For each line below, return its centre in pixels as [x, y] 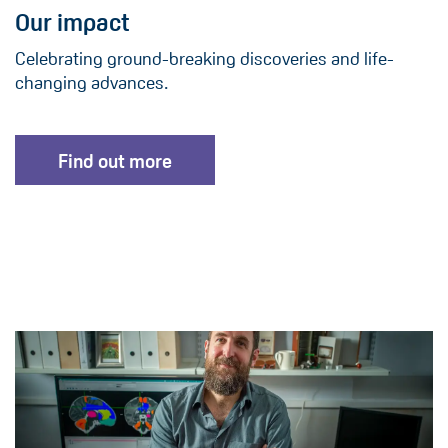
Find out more [115, 162]
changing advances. [91, 83]
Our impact [72, 23]
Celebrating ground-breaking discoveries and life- [204, 59]
